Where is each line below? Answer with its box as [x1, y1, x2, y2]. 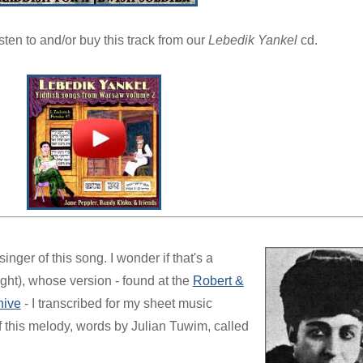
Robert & [192, 273, 244, 288]
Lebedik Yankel [208, 32, 298, 47]
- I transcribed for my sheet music [20, 296, 212, 310]
